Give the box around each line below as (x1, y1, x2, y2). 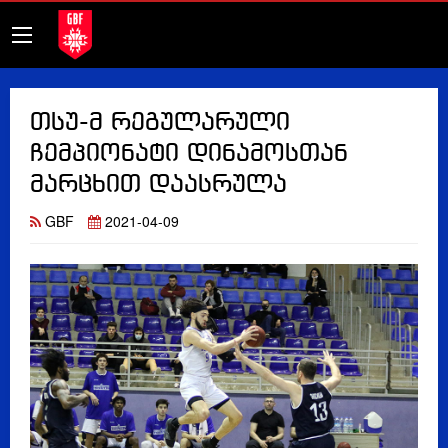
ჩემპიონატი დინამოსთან (30, 142, 348, 167)
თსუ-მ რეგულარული (30, 111, 290, 136)
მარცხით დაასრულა (30, 173, 287, 198)
